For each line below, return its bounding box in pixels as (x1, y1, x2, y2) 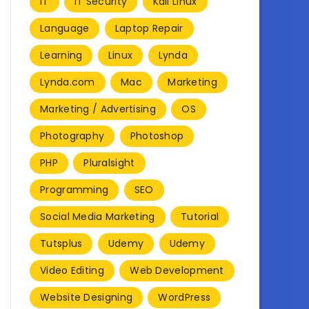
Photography (40, 128, 105, 143)
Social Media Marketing (40, 209, 155, 223)
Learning (40, 48, 83, 62)
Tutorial (180, 209, 219, 223)
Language (40, 21, 90, 35)
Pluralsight (83, 155, 135, 170)
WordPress (158, 290, 211, 304)
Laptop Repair (114, 21, 183, 35)
